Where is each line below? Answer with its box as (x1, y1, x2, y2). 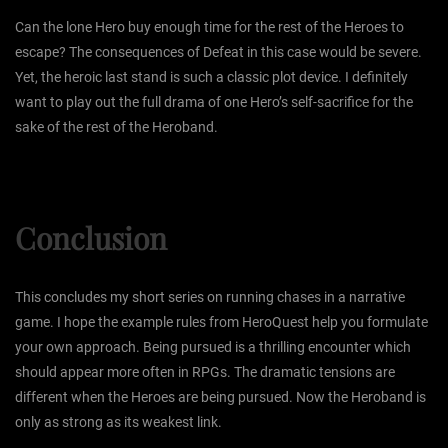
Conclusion (15, 217, 167, 258)
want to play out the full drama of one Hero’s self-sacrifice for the (15, 93, 413, 110)
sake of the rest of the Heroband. (15, 118, 218, 135)
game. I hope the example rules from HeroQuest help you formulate (15, 313, 428, 330)
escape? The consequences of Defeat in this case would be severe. (15, 43, 422, 60)
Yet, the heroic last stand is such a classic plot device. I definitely (15, 68, 408, 85)
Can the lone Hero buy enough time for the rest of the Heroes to (15, 18, 404, 35)
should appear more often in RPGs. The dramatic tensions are (15, 363, 395, 380)
